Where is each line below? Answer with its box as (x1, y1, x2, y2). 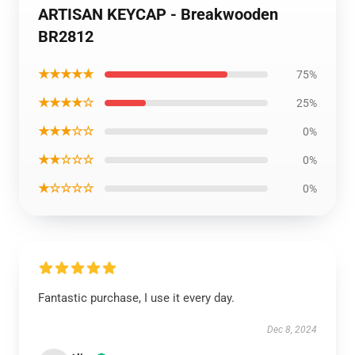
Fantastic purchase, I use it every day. (38, 291, 235, 305)
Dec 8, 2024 (267, 324, 317, 335)
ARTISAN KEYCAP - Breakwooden (38, 5, 278, 24)
